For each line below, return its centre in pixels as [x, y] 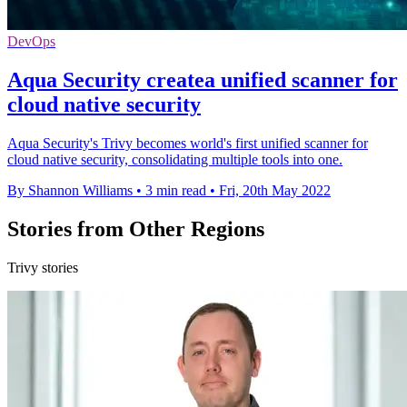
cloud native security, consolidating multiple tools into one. [175, 160]
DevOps [31, 42]
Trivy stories [43, 267]
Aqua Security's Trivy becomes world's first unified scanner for [188, 144]
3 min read [176, 191]
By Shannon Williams [70, 191]
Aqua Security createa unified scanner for [203, 80]
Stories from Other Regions [136, 229]
